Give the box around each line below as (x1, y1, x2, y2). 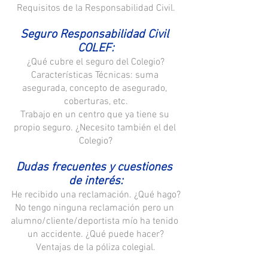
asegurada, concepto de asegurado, (22, 83, 169, 95)
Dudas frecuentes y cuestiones (16, 160, 175, 175)
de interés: (68, 174, 123, 189)
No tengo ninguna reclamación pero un (15, 202, 176, 215)
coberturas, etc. (63, 96, 128, 108)
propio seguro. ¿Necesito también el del (13, 122, 178, 135)
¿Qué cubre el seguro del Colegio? (27, 56, 165, 69)
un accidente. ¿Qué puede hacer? (28, 229, 164, 241)
